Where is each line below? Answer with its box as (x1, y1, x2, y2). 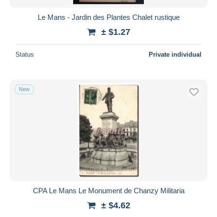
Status (15, 50, 34, 58)
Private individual (149, 50, 201, 58)
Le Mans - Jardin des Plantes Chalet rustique (37, 13, 180, 21)
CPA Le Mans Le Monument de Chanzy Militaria (32, 186, 185, 195)
